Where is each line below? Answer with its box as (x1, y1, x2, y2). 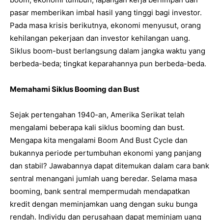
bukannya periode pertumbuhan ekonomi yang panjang (10, 148, 201, 158)
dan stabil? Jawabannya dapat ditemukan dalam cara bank (10, 161, 209, 170)
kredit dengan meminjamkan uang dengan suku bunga (10, 199, 197, 209)
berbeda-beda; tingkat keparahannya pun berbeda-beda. (10, 58, 206, 68)
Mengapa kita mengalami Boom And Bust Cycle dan (10, 135, 188, 145)
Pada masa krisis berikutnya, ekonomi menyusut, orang (10, 20, 201, 30)
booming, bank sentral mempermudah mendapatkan (10, 186, 190, 196)
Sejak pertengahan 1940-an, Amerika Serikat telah (10, 110, 185, 119)
